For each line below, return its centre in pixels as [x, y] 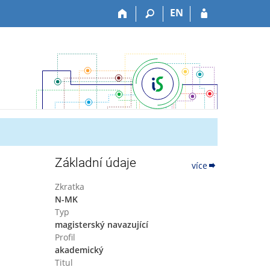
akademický [79, 250]
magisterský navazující [101, 224]
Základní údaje [95, 163]
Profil [65, 237]
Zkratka [69, 187]
